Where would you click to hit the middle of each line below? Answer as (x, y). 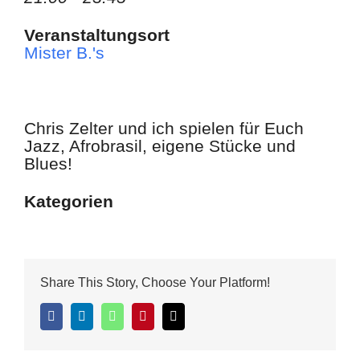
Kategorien (69, 201)
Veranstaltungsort (97, 35)
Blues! (48, 163)
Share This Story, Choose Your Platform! (155, 282)
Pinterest (168, 315)
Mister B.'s (64, 52)
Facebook (80, 315)
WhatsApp (143, 315)
